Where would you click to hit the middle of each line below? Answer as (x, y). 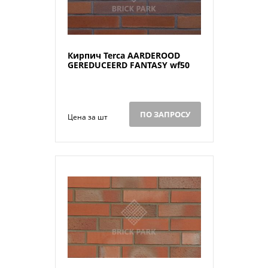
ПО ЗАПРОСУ (165, 115)
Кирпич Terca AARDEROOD (124, 56)
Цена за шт (87, 117)
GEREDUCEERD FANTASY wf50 (128, 65)
